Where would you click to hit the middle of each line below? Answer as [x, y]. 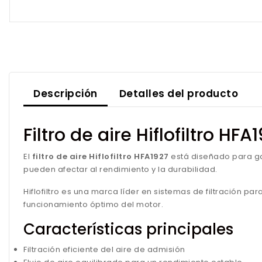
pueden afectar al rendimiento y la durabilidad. [120, 169]
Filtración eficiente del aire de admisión [104, 249]
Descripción [65, 93]
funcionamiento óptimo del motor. [93, 204]
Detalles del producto [179, 93]
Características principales [128, 229]
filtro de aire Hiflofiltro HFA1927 [100, 156]
